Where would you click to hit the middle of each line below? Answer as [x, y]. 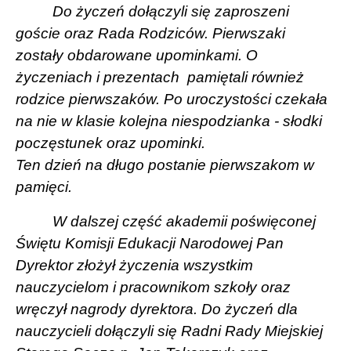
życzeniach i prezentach [98, 77]
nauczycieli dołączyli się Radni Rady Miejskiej [169, 331]
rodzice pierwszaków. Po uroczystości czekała [172, 99]
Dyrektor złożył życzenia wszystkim [134, 265]
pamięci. [44, 186]
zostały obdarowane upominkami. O [137, 55]
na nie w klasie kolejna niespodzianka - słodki [169, 121]
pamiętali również [246, 77]
